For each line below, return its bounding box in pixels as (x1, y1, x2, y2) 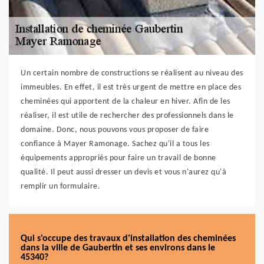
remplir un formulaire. (21, 182, 100, 191)
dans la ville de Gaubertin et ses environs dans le (21, 243, 215, 253)
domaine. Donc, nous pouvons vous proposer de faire (21, 126, 209, 134)
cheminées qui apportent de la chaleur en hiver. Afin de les (21, 97, 230, 106)
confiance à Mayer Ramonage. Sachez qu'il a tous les (21, 140, 210, 148)
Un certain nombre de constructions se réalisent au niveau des (21, 69, 243, 78)
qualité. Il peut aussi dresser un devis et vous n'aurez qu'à (21, 168, 226, 177)
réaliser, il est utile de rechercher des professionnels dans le (21, 111, 234, 120)
